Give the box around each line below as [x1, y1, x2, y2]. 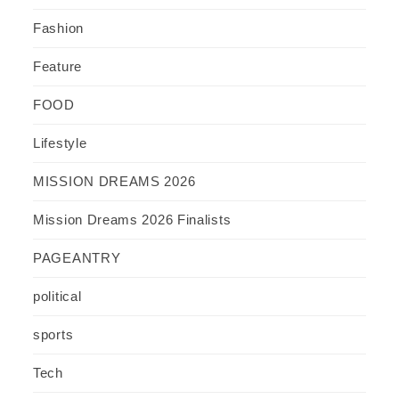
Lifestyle [33, 134, 87, 151]
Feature [33, 58, 82, 74]
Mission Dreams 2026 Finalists [33, 211, 232, 227]
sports [33, 326, 74, 342]
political [33, 288, 82, 304]
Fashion [33, 20, 84, 36]
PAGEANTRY [33, 249, 121, 265]
